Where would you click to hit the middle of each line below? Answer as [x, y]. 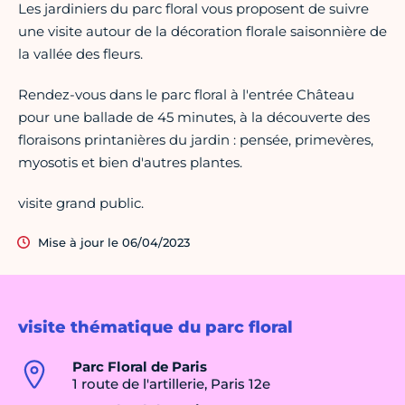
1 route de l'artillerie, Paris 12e [171, 384]
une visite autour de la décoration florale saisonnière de [202, 32]
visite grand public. [81, 203]
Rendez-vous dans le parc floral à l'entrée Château [186, 95]
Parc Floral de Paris [140, 367]
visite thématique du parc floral [155, 328]
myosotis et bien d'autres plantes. [130, 163]
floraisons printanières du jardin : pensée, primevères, [196, 140]
